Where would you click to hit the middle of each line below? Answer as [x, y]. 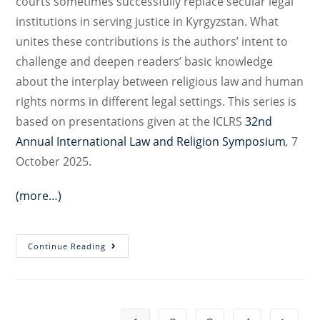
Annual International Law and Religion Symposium [151, 141]
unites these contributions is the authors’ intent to [152, 41]
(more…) [39, 196]
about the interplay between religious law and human [160, 81]
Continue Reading [67, 246]
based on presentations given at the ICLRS [131, 121]
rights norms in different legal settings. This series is [156, 101]
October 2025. [54, 161]
